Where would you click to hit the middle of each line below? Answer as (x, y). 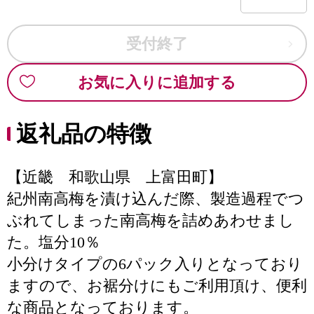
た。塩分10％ (54, 242)
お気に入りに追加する (157, 82)
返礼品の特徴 (84, 134)
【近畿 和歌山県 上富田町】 (115, 177)
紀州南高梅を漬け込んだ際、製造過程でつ (156, 199)
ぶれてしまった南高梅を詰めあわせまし (151, 220)
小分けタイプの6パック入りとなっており (155, 264)
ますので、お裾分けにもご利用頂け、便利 (157, 286)
